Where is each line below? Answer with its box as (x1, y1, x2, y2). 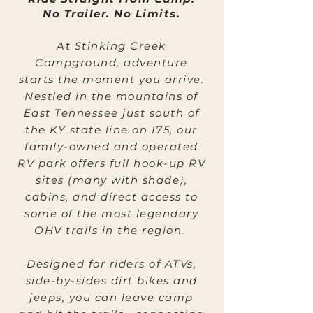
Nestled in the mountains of (24, 89, 198, 103)
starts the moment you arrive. (18, 73, 205, 86)
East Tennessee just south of (23, 106, 200, 119)
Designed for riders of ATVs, (27, 257, 196, 270)
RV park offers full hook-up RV (17, 156, 205, 170)
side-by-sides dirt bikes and (25, 274, 198, 287)
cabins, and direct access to (25, 190, 198, 203)
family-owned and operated (24, 140, 198, 153)
